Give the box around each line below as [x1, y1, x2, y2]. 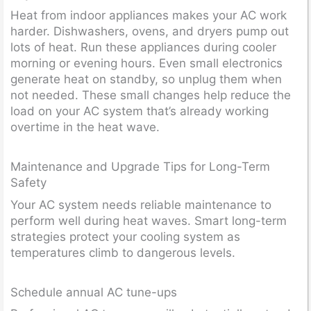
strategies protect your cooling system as [10, 229, 240, 244]
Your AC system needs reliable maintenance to [10, 197, 271, 212]
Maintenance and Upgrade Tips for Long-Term [10, 160, 270, 174]
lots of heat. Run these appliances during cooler [10, 40, 276, 54]
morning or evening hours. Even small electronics [10, 56, 283, 70]
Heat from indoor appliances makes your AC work [10, 8, 287, 22]
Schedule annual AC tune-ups [10, 285, 177, 299]
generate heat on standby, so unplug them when [10, 72, 282, 86]
